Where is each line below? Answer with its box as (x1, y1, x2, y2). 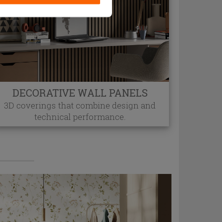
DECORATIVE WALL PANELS (12, 86, 148, 100)
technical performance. (34, 111, 126, 123)
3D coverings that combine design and (4, 100, 156, 111)
